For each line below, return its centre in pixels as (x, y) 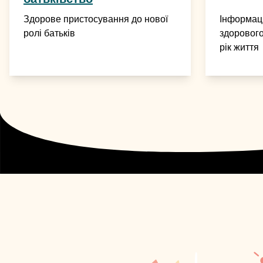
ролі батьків (49, 33)
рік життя (240, 48)
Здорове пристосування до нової (96, 19)
